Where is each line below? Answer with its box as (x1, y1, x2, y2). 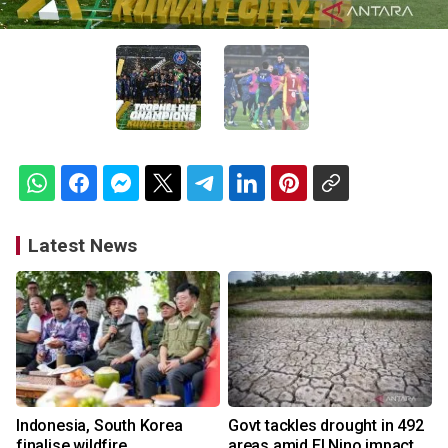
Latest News (28, 234, 137, 258)
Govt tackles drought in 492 (228, 416, 424, 436)
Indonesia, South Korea (16, 416, 183, 436)
